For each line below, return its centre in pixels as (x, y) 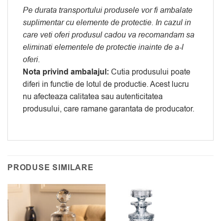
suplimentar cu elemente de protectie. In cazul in (107, 22)
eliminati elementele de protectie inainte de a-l (103, 47)
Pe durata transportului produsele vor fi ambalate (108, 10)
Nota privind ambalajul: (66, 72)
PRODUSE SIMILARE (51, 168)
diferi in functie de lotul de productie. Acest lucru (106, 84)
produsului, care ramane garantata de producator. (109, 109)
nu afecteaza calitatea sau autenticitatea (93, 96)
